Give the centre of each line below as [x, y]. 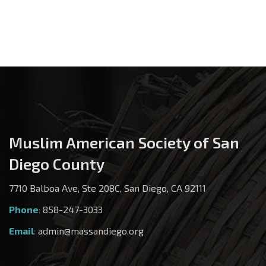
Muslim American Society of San [124, 142]
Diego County [57, 164]
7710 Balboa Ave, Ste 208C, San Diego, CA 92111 [107, 188]
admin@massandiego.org [91, 231]
